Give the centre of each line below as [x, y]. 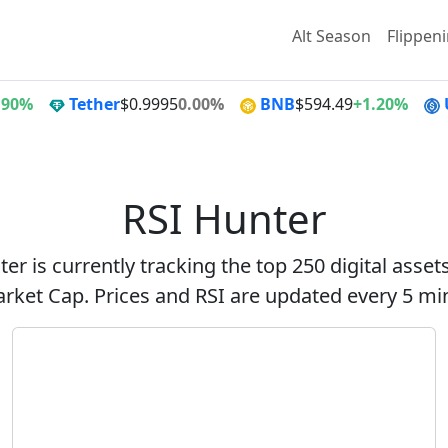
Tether [94, 104]
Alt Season [331, 36]
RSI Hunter [224, 218]
